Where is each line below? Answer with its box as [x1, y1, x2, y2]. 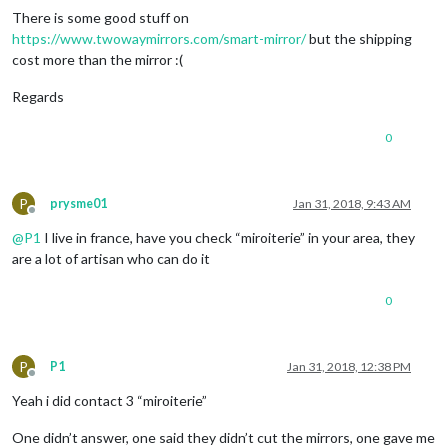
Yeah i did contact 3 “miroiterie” [12, 391, 207, 409]
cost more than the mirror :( [12, 50, 183, 68]
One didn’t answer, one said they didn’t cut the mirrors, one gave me [12, 428, 435, 446]
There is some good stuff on [12, 8, 189, 26]
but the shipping [306, 29, 412, 47]
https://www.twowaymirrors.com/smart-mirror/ [12, 29, 306, 47]
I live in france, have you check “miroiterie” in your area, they [41, 228, 415, 246]
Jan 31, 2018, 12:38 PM [287, 358, 411, 374]
